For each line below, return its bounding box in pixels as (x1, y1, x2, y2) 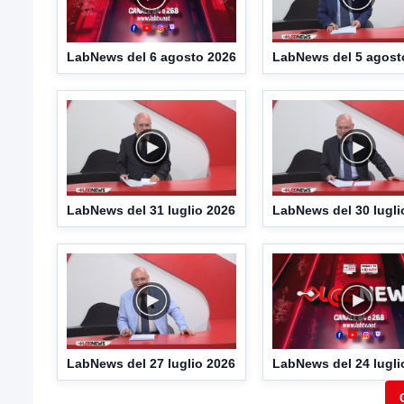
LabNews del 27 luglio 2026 (67, 355, 235, 371)
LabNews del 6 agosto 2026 (67, 50, 236, 65)
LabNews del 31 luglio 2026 (67, 202, 235, 217)
